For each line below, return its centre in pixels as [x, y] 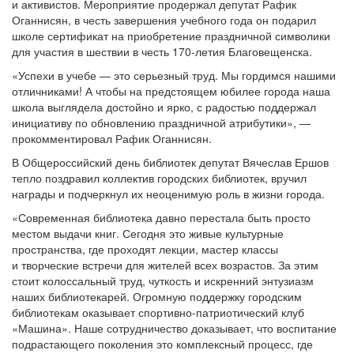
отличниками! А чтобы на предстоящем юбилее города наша [171, 91]
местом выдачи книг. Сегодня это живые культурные [148, 233]
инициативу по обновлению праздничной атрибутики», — [161, 123]
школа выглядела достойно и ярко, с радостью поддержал [164, 107]
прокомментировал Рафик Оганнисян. [112, 139]
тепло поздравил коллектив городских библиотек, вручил [159, 178]
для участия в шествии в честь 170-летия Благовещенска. [162, 52]
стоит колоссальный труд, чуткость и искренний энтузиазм [163, 281]
